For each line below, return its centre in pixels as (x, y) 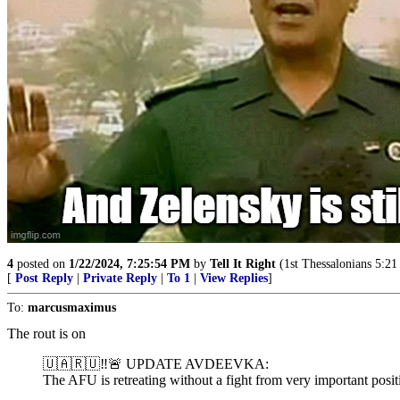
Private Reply (120, 278)
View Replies (234, 278)
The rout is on (46, 333)
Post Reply (44, 278)
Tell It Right (243, 264)
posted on (41, 264)
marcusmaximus (72, 308)
